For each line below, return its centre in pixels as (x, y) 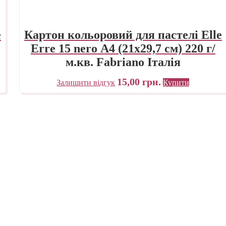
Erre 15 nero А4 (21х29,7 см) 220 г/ (123, 48)
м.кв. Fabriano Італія (123, 62)
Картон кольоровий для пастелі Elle (123, 35)
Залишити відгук (86, 82)
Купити (176, 82)
